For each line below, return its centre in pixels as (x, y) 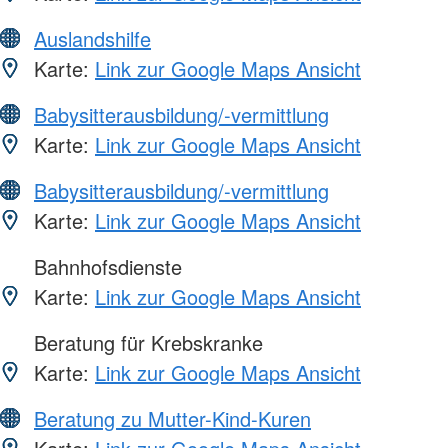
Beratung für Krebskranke (145, 342)
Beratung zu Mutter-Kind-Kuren (172, 418)
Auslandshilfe (92, 38)
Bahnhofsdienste (105, 266)
